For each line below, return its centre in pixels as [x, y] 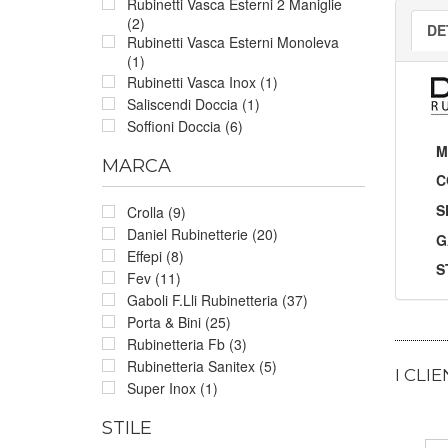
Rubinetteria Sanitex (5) [202, 365]
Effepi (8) [155, 255]
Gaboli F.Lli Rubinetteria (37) [217, 299]
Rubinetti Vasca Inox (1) [202, 81]
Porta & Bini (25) [179, 321]
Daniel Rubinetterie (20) [202, 233]
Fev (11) [154, 277]
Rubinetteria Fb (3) [187, 343]
